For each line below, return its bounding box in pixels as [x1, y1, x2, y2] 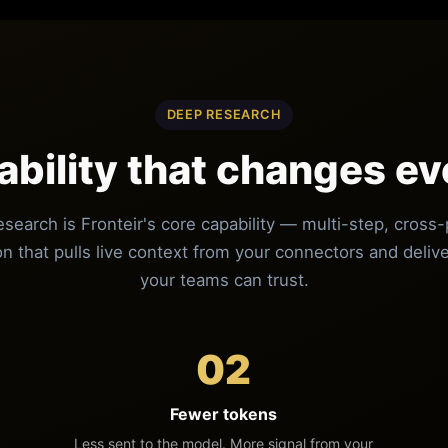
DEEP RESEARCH [166, 106, 282, 122]
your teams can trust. [139, 269, 309, 290]
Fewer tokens [170, 403, 278, 424]
